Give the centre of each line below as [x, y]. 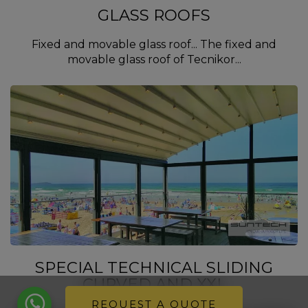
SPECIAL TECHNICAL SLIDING [154, 267]
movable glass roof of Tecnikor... [154, 59]
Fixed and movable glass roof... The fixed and [154, 44]
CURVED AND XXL [154, 284]
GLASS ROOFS [154, 15]
